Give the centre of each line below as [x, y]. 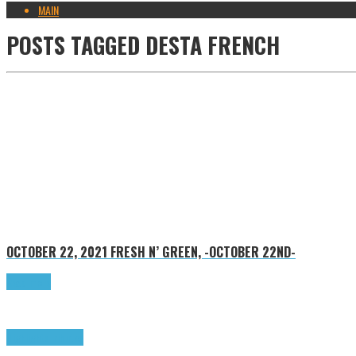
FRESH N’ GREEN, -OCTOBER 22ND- [203, 251]
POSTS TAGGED [73, 44]
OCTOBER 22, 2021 [57, 251]
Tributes [66, 338]
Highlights [27, 338]
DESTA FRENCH [210, 44]
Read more [29, 282]
